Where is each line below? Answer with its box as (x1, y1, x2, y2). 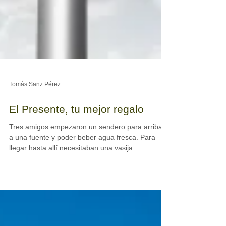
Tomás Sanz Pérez (9, 101, 61, 108)
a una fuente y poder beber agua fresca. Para (9, 153, 155, 161)
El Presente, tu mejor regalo (9, 124, 144, 135)
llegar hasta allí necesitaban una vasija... (9, 164, 139, 172)
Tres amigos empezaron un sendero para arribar (9, 143, 165, 151)
